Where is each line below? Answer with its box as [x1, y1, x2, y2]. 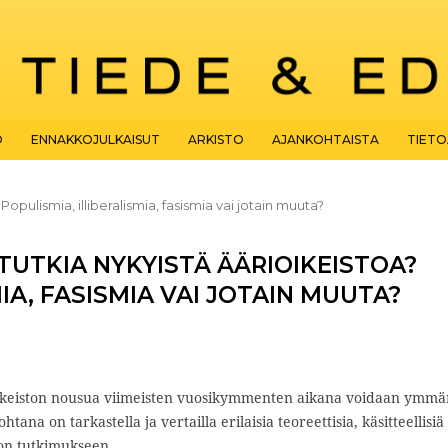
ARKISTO [188, 131, 244, 147]
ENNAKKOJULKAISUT [30, 131, 160, 147]
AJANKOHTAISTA [272, 131, 380, 147]
